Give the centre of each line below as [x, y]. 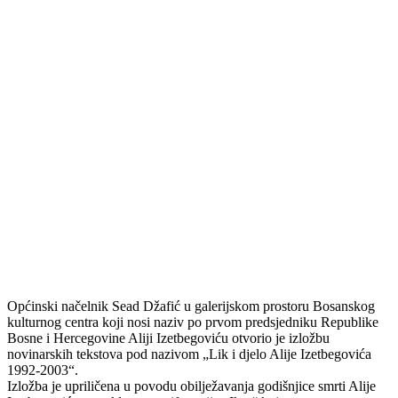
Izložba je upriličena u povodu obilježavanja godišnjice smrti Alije [191, 386]
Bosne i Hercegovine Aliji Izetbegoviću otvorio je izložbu [168, 338]
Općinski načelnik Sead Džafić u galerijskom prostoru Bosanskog [191, 306]
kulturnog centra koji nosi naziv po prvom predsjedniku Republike [193, 322]
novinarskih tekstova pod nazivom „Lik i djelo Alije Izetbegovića [189, 354]
